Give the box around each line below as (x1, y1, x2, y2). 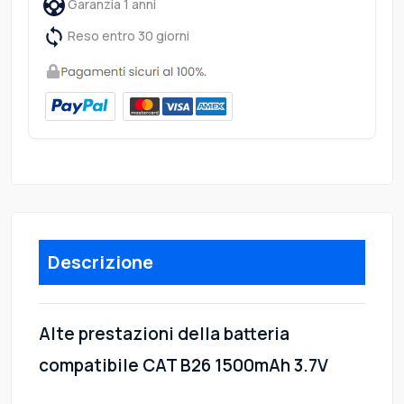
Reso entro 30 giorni (65, 27, 189, 45)
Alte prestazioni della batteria (39, 322, 289, 346)
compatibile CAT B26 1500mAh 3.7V (39, 353, 328, 378)
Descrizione (48, 250, 153, 275)
